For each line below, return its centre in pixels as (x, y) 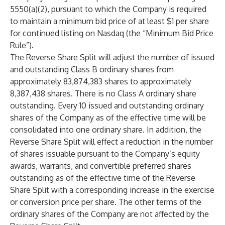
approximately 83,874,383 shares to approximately (101, 81)
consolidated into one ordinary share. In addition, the (106, 130)
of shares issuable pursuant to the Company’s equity (105, 154)
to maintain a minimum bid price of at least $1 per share (109, 21)
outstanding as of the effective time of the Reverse (103, 178)
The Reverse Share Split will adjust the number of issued (112, 57)
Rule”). (22, 45)
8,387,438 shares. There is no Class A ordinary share (103, 93)
